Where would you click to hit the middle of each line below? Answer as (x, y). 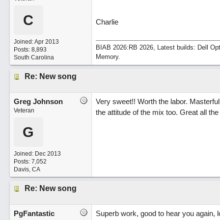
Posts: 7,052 (30, 162)
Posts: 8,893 (30, 50)
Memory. (108, 57)
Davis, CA (27, 169)
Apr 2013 (46, 42)
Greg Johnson (38, 101)
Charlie (107, 22)
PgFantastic (34, 213)
